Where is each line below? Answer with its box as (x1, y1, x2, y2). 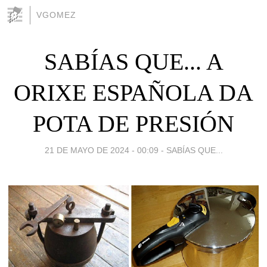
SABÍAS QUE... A (44, 48, 223, 75)
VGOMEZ (36, 10, 76, 20)
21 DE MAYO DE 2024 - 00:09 (44, 145, 159, 155)
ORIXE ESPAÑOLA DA (14, 79, 253, 106)
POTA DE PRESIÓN (33, 110, 234, 137)
